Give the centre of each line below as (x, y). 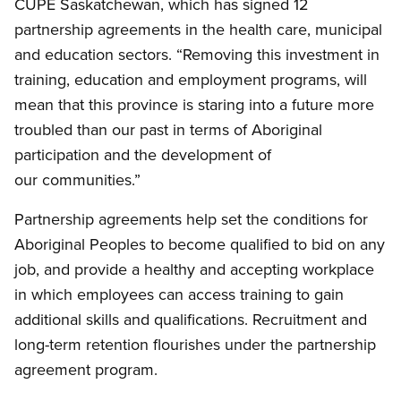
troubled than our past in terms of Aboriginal (168, 130)
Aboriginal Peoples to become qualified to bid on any (200, 244)
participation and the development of (143, 155)
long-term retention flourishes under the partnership (195, 345)
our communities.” (77, 180)
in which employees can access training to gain (179, 294)
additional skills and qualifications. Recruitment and (191, 320)
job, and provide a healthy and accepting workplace (194, 269)
